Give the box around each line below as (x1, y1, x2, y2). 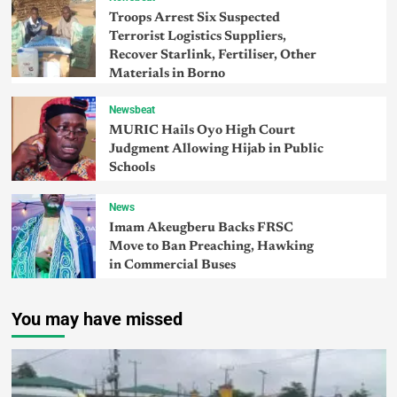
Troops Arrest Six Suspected (108, 11, 280, 25)
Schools (108, 161, 155, 175)
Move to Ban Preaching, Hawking (108, 240, 314, 254)
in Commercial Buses (108, 259, 236, 273)
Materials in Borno (108, 66, 225, 81)
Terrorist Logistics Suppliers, (108, 29, 286, 43)
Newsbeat (108, 104, 155, 117)
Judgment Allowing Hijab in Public (108, 143, 323, 157)
